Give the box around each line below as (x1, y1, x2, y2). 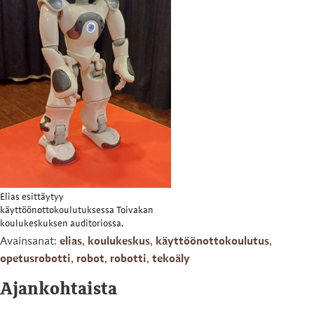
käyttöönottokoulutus (156, 235, 269, 247)
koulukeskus (88, 235, 150, 247)
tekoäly (152, 253, 190, 265)
